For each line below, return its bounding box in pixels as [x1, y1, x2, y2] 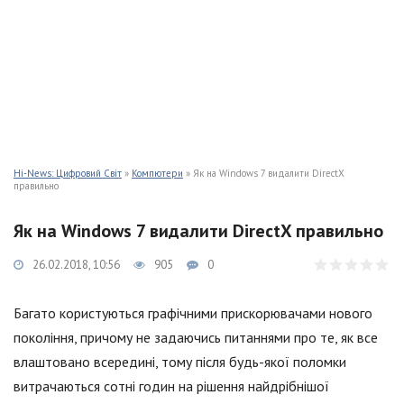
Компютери [132, 167, 183, 179]
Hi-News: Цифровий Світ [14, 167, 122, 179]
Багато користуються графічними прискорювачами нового [14, 304, 372, 322]
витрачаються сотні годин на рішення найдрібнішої [14, 377, 329, 395]
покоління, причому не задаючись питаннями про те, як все [14, 328, 378, 346]
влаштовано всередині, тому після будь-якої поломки [14, 353, 346, 371]
